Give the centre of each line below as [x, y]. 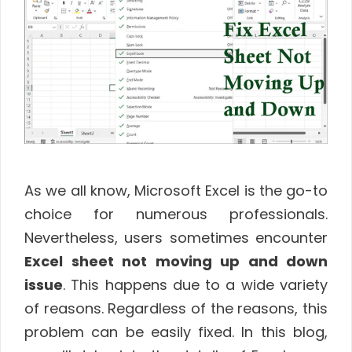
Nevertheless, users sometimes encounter [176, 237]
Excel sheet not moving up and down [176, 261]
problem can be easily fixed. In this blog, [176, 332]
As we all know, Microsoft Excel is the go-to [176, 190]
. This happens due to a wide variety [195, 284]
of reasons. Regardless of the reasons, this [176, 308]
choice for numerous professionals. [176, 214]
